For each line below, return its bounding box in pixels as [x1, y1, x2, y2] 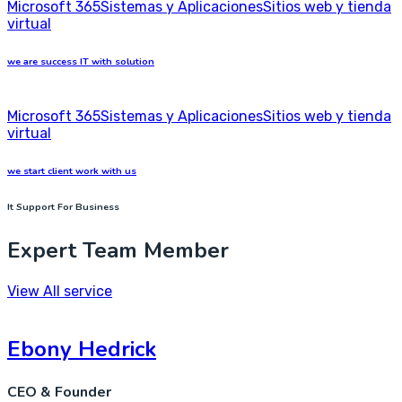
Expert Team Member [7, 235, 229, 265]
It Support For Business [7, 199, 119, 214]
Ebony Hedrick [7, 334, 156, 363]
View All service [7, 282, 112, 300]
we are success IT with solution [7, 55, 154, 68]
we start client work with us [7, 163, 136, 178]
